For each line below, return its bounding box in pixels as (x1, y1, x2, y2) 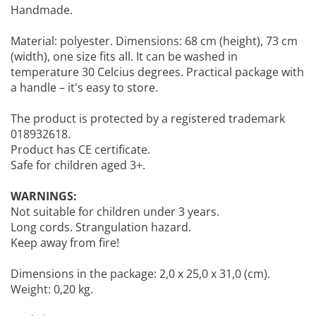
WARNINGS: (11, 188, 77, 204)
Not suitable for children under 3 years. (11, 204, 219, 219)
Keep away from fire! (11, 235, 119, 250)
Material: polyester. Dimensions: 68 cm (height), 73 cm (11, 33, 298, 49)
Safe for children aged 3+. (11, 157, 145, 173)
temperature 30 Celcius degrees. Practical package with (11, 64, 304, 80)
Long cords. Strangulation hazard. (11, 219, 191, 235)
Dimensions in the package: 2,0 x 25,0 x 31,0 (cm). (11, 266, 270, 281)
